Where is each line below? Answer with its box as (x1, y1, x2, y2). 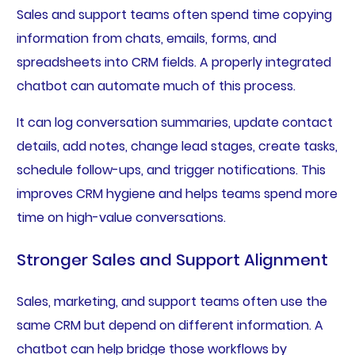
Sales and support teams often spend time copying (16, 6, 332, 25)
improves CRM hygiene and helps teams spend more (16, 185, 338, 204)
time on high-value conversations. (16, 208, 226, 227)
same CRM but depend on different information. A (16, 316, 323, 335)
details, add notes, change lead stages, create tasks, (16, 137, 338, 156)
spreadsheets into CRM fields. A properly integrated (16, 53, 331, 72)
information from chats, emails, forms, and (16, 29, 277, 48)
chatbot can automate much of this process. (16, 77, 296, 96)
